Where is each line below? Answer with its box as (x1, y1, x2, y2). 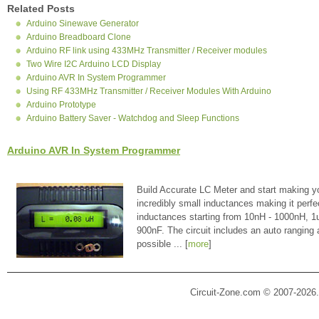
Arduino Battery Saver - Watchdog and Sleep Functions (26, 113, 239, 124)
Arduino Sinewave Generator (26, 19, 139, 29)
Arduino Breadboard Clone (26, 32, 131, 43)
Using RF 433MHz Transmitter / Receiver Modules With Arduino (26, 86, 271, 97)
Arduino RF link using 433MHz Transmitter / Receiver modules (26, 46, 267, 56)
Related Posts (7, 3, 75, 15)
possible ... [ (137, 239, 188, 250)
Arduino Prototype (26, 100, 96, 110)
